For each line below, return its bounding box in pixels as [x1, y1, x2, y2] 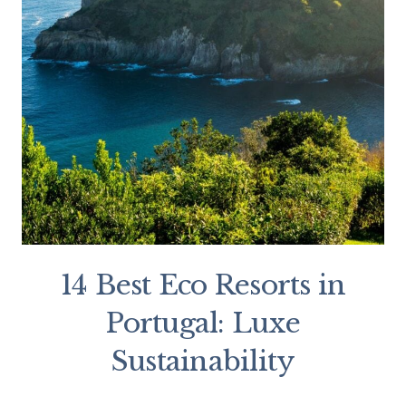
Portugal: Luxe [106, 306, 300, 341]
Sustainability [111, 344, 295, 379]
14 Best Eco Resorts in [60, 268, 346, 303]
